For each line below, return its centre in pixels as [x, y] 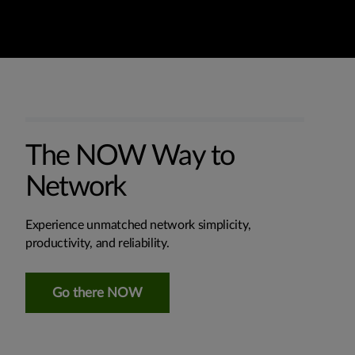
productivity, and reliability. [97, 243]
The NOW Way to [130, 156]
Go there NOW [97, 292]
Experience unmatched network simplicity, [138, 225]
